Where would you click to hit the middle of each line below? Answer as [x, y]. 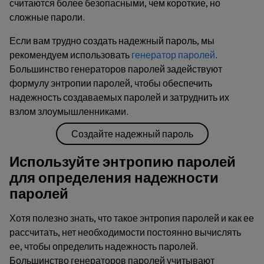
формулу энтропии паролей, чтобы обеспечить [111, 83]
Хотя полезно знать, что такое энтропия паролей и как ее [132, 218]
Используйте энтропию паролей [123, 161]
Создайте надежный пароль [132, 134]
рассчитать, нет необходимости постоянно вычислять [125, 232]
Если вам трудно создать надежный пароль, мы [112, 41]
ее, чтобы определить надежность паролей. [104, 246]
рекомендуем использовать [70, 55]
